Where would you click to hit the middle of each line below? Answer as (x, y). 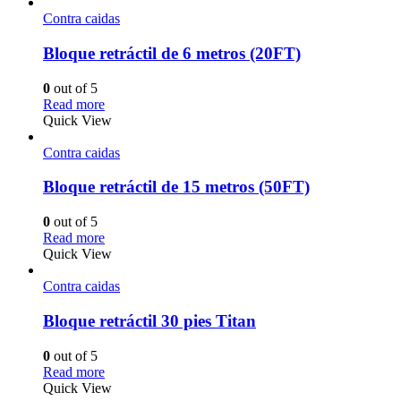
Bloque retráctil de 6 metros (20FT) (172, 53)
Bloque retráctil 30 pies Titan (149, 320)
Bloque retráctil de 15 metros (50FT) (176, 187)
